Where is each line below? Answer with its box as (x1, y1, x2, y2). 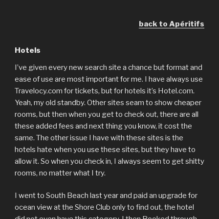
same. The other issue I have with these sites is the (15, 133, 183, 142)
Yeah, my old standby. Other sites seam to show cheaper (15, 98, 201, 107)
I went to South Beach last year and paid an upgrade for (15, 191, 197, 200)
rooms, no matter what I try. (15, 168, 106, 177)
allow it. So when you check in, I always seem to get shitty (15, 156, 204, 166)
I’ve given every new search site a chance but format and (15, 63, 202, 72)
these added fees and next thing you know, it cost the (15, 121, 192, 131)
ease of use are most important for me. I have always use (15, 74, 203, 84)
